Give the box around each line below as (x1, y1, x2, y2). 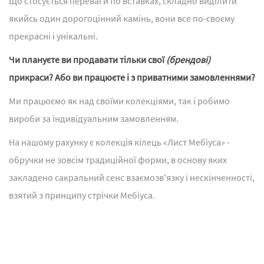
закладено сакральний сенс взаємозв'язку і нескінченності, (9, 171, 255, 184)
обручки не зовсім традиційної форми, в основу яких (9, 154, 227, 166)
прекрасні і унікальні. (9, 30, 98, 42)
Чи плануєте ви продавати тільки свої (9, 54, 166, 66)
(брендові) (166, 54, 210, 66)
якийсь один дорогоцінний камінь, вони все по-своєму (9, 12, 235, 25)
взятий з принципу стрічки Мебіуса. (9, 189, 155, 202)
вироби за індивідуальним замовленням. (9, 113, 179, 125)
